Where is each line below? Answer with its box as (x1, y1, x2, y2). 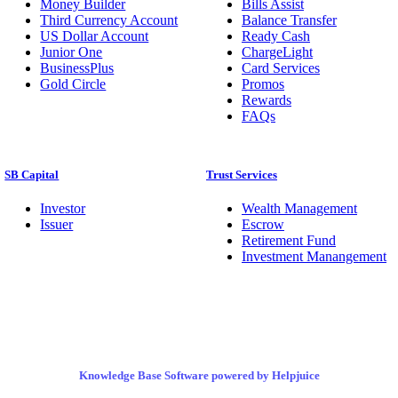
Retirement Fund (241, 232, 336, 248)
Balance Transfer (241, 12, 337, 28)
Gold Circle (40, 76, 107, 92)
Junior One (40, 44, 103, 60)
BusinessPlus (40, 60, 115, 76)
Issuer (40, 216, 74, 232)
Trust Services (205, 167, 277, 181)
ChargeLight (241, 44, 313, 60)
